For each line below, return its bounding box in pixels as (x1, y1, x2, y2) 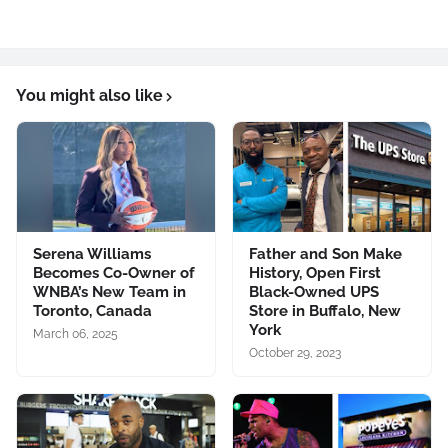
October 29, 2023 (249, 346, 341, 361)
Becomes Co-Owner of (33, 264, 195, 283)
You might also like (16, 86, 163, 106)
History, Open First (249, 264, 381, 283)
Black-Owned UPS (249, 283, 379, 302)
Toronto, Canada (33, 302, 152, 321)
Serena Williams (33, 245, 151, 264)
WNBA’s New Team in (33, 283, 186, 302)
